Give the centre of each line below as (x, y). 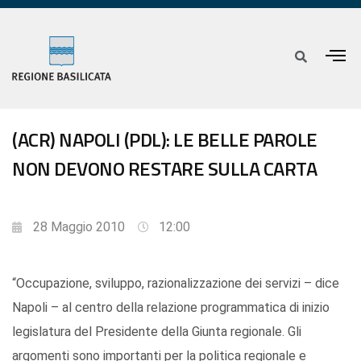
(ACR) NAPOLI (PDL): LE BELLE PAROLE (165, 140)
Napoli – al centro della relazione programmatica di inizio (171, 308)
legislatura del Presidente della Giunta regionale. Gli (157, 332)
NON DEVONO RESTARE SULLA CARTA (164, 169)
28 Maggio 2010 (79, 227)
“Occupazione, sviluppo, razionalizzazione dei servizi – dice (176, 284)
